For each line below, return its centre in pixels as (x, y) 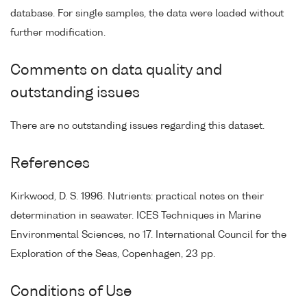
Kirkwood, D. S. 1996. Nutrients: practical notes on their (137, 196)
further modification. (58, 33)
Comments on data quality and (116, 71)
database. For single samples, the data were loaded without (147, 13)
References (50, 164)
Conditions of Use (71, 292)
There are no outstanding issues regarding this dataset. (137, 126)
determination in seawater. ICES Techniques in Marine (136, 216)
